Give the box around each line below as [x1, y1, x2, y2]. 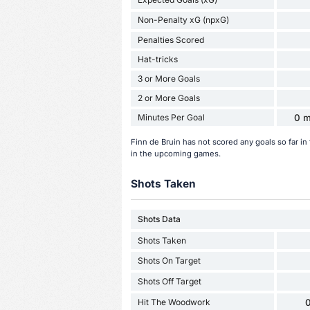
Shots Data [137, 214, 181, 225]
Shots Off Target [137, 276, 201, 287]
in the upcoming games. [130, 148, 221, 158]
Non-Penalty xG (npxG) [137, 15, 229, 26]
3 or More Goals [137, 73, 200, 84]
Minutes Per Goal [137, 111, 205, 122]
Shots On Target [137, 255, 201, 266]
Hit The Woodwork [137, 296, 210, 307]
